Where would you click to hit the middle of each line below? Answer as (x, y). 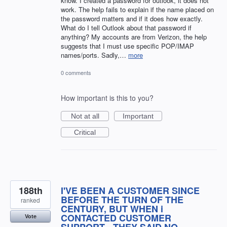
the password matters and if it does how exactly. (132, 18)
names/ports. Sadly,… (94, 55)
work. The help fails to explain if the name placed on (137, 9)
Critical (85, 133)
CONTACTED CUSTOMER (116, 218)
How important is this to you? (107, 98)
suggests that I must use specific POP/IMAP (127, 46)
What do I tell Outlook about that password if (126, 27)
